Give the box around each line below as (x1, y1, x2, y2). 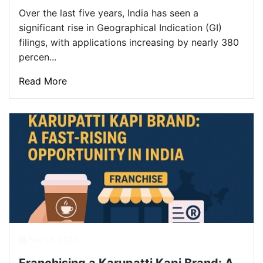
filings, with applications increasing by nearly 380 (19, 36, 239, 48)
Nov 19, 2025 (26, 235, 77, 245)
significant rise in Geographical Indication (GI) (19, 22, 222, 33)
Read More (19, 75, 67, 87)
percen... (19, 51, 56, 63)
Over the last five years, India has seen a (19, 7, 198, 19)
